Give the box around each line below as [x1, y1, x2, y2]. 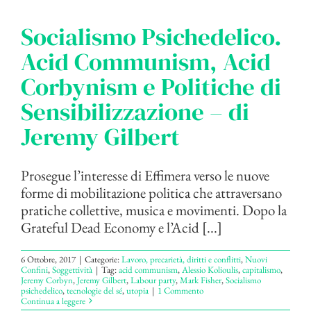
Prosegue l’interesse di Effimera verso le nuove [21, 165, 269, 185]
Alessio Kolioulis [182, 263, 238, 276]
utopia [126, 284, 149, 296]
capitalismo [242, 263, 280, 276]
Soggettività [52, 263, 92, 276]
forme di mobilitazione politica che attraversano [21, 183, 282, 202]
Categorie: [85, 253, 121, 265]
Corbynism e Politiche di [21, 69, 281, 103]
